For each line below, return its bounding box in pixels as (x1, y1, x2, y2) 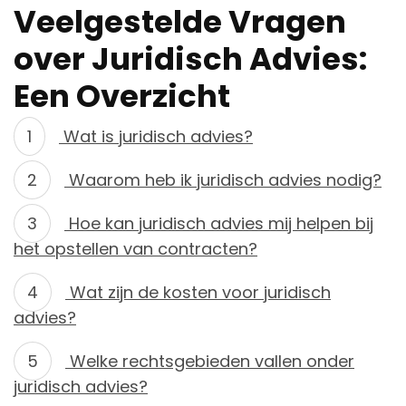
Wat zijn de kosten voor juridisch (65, 280, 331, 304)
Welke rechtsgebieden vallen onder (65, 349, 354, 372)
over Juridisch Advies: (14, 36, 367, 81)
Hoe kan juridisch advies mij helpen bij (64, 211, 373, 235)
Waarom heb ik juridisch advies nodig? (64, 168, 382, 191)
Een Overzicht (14, 73, 230, 118)
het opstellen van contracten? (14, 237, 257, 260)
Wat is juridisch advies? (59, 124, 253, 148)
